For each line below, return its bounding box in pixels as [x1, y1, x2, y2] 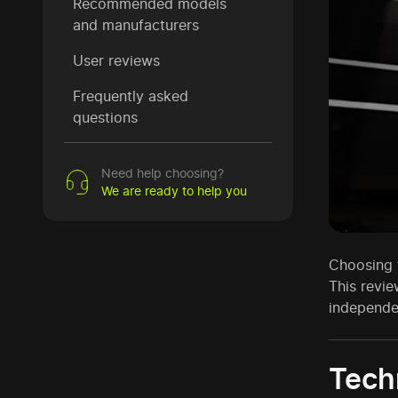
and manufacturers [73, 16, 199, 34]
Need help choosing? [101, 165, 224, 180]
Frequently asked [73, 87, 188, 105]
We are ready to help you [101, 183, 247, 198]
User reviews [73, 52, 160, 69]
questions [73, 108, 138, 126]
